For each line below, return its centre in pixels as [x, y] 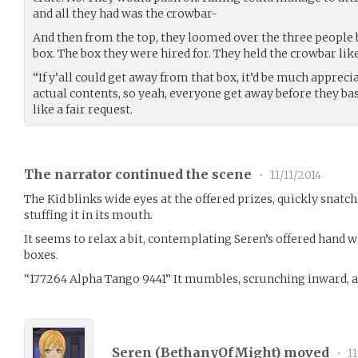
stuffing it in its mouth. [88, 215]
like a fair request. [83, 109]
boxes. [41, 255]
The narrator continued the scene [139, 174]
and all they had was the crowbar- [125, 13]
